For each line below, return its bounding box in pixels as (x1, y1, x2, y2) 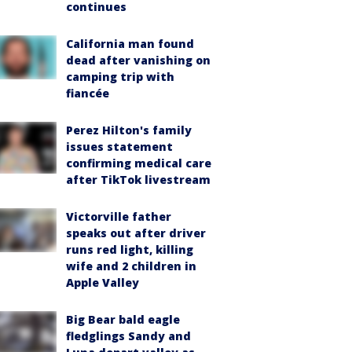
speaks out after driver (66, 225, 206, 240)
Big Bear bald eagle (66, 312, 180, 327)
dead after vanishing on (66, 53, 211, 68)
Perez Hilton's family (66, 123, 192, 137)
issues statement (66, 139, 173, 154)
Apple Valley (66, 275, 139, 290)
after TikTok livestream (66, 172, 211, 187)
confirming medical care (66, 156, 211, 170)
